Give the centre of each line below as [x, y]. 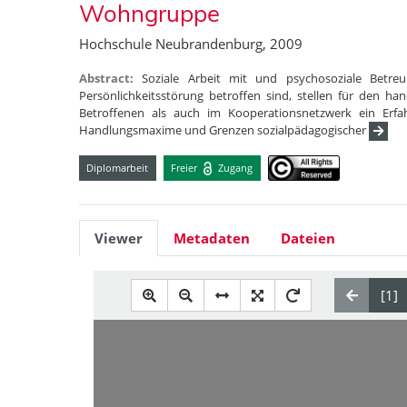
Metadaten [212, 238]
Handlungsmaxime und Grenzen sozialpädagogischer [224, 130]
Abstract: [111, 78]
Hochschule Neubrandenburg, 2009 [191, 44]
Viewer [119, 238]
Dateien [308, 238]
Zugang [234, 167]
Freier [186, 167]
